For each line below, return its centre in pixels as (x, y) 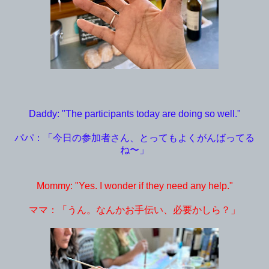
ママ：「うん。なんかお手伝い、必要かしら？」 (134, 210)
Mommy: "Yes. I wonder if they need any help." (134, 186)
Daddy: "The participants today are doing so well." (134, 113)
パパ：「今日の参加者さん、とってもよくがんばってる (134, 138)
